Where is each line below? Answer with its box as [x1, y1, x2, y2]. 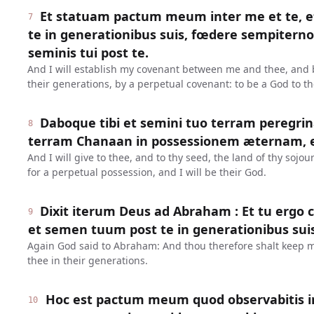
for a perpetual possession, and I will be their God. [27, 165, 266, 179]
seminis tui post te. [27, 44, 149, 61]
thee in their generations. [27, 254, 148, 267]
